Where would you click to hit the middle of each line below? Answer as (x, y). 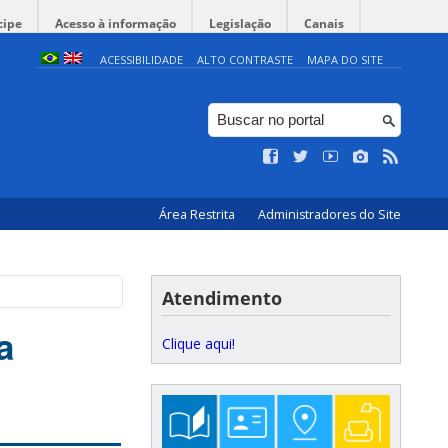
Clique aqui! (198, 343)
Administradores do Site (329, 214)
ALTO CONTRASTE (244, 59)
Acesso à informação (115, 23)
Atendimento (222, 298)
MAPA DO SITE (344, 59)
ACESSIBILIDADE (141, 59)
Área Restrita (198, 214)
